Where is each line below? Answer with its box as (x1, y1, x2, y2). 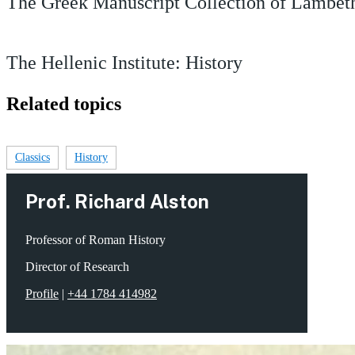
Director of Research (25, 260, 129, 273)
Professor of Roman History (25, 233, 166, 246)
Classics (15, 151, 50, 163)
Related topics (6, 94, 121, 114)
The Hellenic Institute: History (6, 52, 242, 73)
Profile (25, 287, 59, 300)
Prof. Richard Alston (25, 190, 209, 212)
